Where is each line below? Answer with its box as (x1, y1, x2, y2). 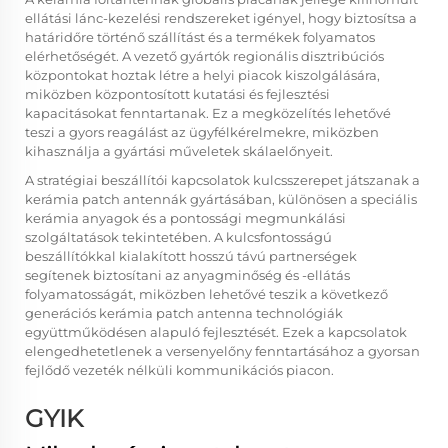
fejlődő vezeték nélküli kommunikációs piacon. (25, 362, 334, 378)
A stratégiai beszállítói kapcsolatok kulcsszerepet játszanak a (25, 172, 420, 188)
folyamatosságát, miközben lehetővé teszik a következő (25, 286, 388, 302)
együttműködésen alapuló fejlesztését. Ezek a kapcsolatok (25, 324, 407, 340)
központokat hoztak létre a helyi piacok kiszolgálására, (25, 67, 380, 83)
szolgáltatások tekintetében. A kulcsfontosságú (25, 229, 332, 245)
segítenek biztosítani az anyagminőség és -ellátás (25, 267, 350, 283)
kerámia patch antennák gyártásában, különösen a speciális (25, 191, 417, 207)
